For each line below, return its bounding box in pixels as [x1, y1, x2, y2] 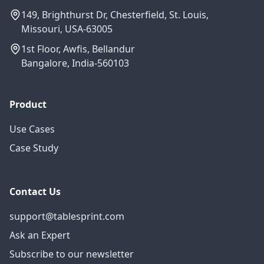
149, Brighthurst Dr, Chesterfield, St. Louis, [21, 8, 209, 21]
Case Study [9, 141, 58, 154]
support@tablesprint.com [9, 209, 124, 223]
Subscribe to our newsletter [9, 247, 134, 260]
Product [9, 97, 47, 111]
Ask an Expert [9, 228, 70, 242]
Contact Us [9, 184, 61, 198]
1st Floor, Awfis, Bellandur [21, 42, 135, 55]
